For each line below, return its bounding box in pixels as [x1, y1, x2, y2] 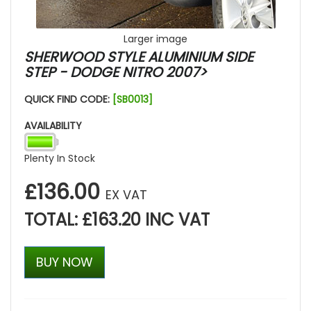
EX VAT [106, 186, 147, 204]
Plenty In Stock [24, 151, 95, 166]
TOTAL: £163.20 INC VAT [24, 208, 210, 232]
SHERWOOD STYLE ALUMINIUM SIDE [24, 47, 253, 67]
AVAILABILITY [24, 119, 82, 133]
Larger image [124, 32, 187, 47]
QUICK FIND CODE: [24, 92, 112, 107]
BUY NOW [36, 253, 93, 271]
